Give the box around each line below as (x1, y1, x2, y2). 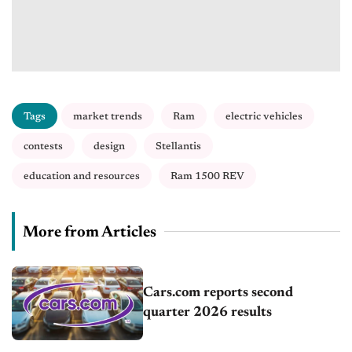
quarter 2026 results (143, 305, 273, 320)
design (93, 141, 125, 152)
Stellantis (156, 141, 201, 152)
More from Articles (23, 224, 156, 240)
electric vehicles (225, 111, 302, 122)
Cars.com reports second (143, 285, 294, 300)
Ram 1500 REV (170, 170, 244, 181)
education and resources (24, 170, 140, 181)
